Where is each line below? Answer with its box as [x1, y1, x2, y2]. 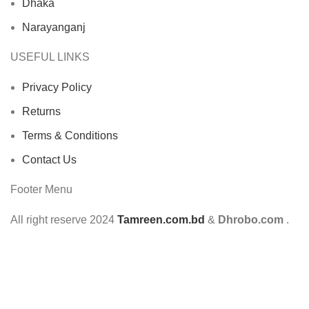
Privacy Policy [22, 81, 92, 94]
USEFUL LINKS [10, 51, 90, 63]
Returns [22, 106, 61, 118]
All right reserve [10, 214, 90, 226]
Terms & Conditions [22, 130, 118, 142]
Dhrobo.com [218, 214, 283, 226]
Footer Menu [10, 183, 72, 196]
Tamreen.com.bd [117, 214, 205, 226]
